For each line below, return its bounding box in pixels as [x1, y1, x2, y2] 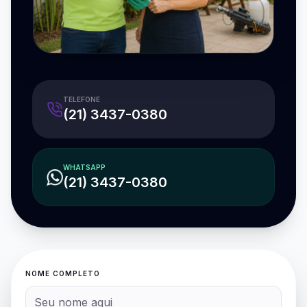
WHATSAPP [63, 163, 106, 172]
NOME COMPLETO [25, 269, 100, 278]
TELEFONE [63, 95, 100, 104]
